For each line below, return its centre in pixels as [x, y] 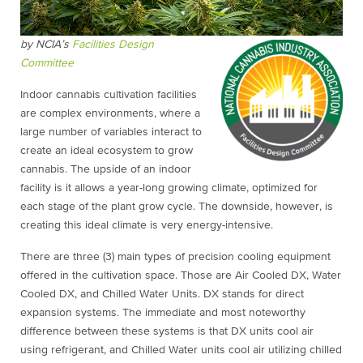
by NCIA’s [46, 45]
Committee [47, 64]
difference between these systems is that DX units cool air [167, 332]
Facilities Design [113, 45]
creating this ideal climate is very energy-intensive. [150, 226]
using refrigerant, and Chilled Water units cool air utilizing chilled [181, 350]
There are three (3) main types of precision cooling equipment [175, 257]
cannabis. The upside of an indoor [106, 170]
